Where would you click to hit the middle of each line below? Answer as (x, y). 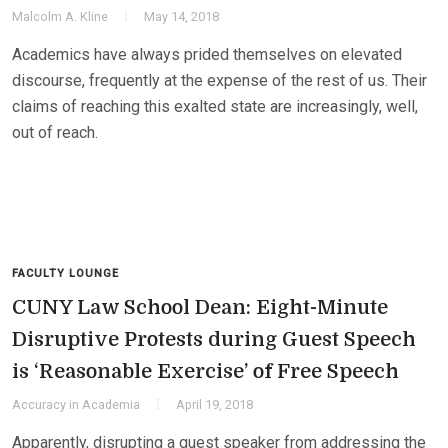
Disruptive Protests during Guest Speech (214, 339)
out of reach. (55, 132)
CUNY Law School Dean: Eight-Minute (200, 307)
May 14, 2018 (181, 16)
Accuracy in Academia (76, 404)
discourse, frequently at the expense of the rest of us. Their (219, 80)
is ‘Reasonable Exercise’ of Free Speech (205, 371)
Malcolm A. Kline (60, 16)
